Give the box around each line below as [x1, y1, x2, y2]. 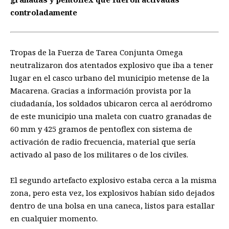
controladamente [10, 7, 77, 17]
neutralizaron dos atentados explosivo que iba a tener [10, 59, 213, 70]
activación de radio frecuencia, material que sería [10, 136, 196, 147]
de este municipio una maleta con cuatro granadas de [10, 110, 212, 121]
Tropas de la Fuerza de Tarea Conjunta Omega [10, 47, 183, 57]
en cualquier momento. [10, 213, 98, 224]
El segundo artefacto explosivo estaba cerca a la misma [10, 175, 217, 186]
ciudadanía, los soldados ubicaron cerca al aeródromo [10, 98, 212, 108]
